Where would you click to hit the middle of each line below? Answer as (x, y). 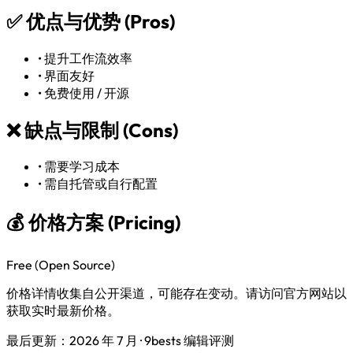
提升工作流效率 (88, 58)
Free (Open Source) (61, 265)
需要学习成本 (82, 167)
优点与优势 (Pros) (98, 21)
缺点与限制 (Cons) (99, 130)
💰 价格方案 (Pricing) (93, 223)
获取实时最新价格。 (63, 311)
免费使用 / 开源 (87, 93)
